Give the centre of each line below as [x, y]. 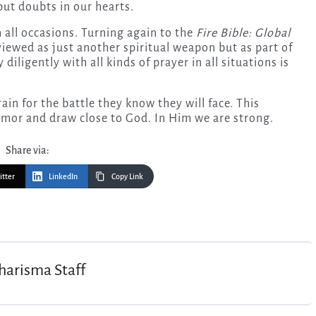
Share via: [28, 150]
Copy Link [127, 176]
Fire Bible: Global [243, 33]
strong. [254, 118]
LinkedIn [63, 176]
